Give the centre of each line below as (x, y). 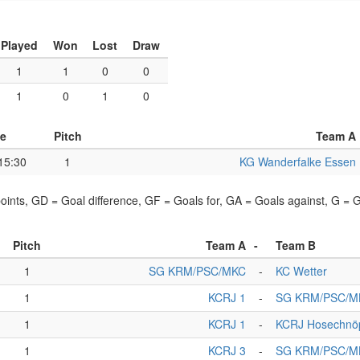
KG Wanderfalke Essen (298, 162)
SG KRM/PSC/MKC (197, 271)
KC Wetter (301, 271)
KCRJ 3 (227, 350)
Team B (296, 245)
